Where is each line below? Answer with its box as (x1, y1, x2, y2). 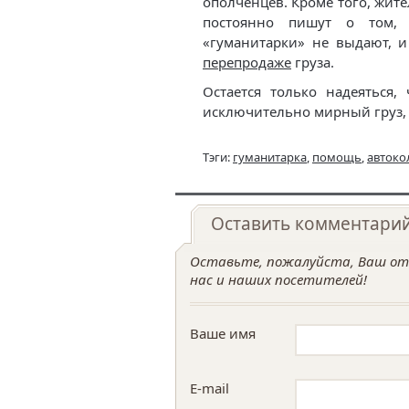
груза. (291, 53, 334, 71)
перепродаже (203, 53, 291, 71)
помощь (312, 149, 362, 165)
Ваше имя (190, 324, 256, 342)
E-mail (190, 379, 229, 397)
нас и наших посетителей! (190, 270, 367, 288)
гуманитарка (233, 149, 307, 165)
